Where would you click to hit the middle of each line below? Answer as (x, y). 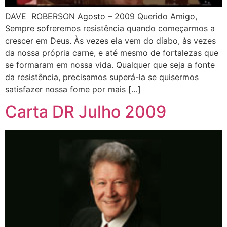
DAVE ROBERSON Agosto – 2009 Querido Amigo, (101, 16)
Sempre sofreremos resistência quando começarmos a (110, 28)
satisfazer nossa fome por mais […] (73, 89)
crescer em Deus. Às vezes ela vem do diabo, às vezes (110, 41)
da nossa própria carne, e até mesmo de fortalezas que (112, 53)
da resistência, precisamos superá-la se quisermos (102, 77)
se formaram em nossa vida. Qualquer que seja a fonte (110, 65)
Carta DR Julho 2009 (86, 112)
